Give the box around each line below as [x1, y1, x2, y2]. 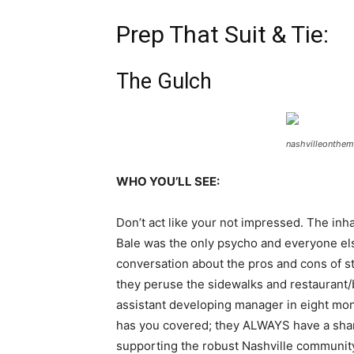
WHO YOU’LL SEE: [116, 174, 220, 190]
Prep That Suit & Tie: [116, 21, 329, 49]
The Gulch [116, 69, 212, 95]
